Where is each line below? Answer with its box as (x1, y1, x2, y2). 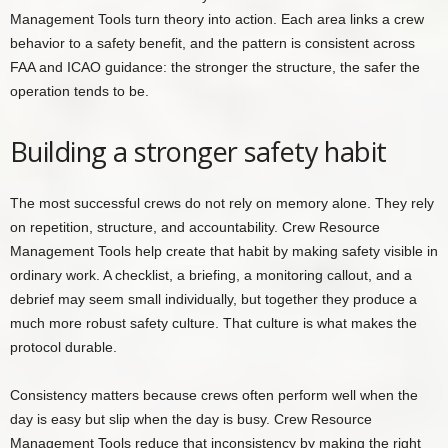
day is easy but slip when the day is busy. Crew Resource (10, 411, 372, 428)
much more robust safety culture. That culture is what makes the (10, 315, 417, 332)
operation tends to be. (10, 83, 149, 100)
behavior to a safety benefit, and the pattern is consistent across (10, 35, 415, 52)
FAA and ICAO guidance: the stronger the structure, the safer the (10, 59, 420, 76)
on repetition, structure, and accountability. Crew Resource (10, 219, 380, 236)
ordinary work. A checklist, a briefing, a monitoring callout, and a (10, 267, 412, 284)
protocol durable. (10, 339, 117, 356)
